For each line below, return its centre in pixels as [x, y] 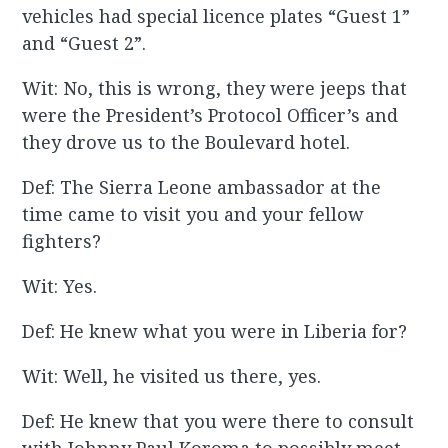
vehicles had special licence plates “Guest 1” [216, 16]
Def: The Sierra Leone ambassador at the [202, 187]
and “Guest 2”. [84, 43]
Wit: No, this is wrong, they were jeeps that [215, 88]
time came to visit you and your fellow [193, 214]
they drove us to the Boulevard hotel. [186, 142]
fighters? [62, 241]
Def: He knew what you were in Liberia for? [215, 331]
